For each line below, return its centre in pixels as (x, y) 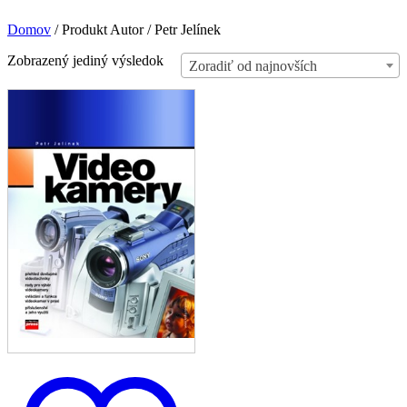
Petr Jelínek (186, 29)
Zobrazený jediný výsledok (85, 60)
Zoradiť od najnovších (253, 65)
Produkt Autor (103, 29)
